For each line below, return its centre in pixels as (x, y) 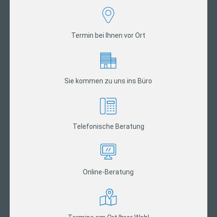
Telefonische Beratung (108, 127)
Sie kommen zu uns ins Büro (108, 81)
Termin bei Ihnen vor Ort (108, 36)
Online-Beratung (108, 172)
